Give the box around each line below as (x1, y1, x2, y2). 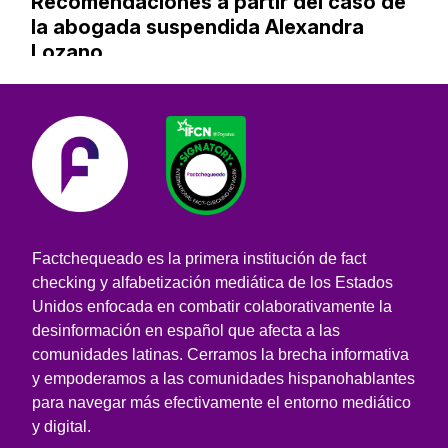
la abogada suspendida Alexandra (31, 14, 365, 39)
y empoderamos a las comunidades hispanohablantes (32, 369, 415, 387)
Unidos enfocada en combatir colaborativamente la (32, 297, 392, 315)
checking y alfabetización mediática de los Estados (32, 273, 393, 291)
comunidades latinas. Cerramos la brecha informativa (32, 345, 409, 363)
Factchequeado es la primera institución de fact (32, 249, 366, 267)
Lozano (31, 39, 104, 64)
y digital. (32, 417, 91, 435)
